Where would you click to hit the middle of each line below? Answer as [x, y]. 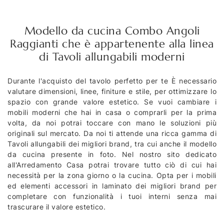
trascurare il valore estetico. [56, 207]
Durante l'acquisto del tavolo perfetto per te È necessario [112, 81]
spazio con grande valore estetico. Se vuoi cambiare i [112, 102]
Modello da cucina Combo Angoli [112, 31]
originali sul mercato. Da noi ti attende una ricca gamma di [112, 133]
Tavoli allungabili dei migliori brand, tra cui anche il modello [112, 144]
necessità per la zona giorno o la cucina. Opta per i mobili [112, 175]
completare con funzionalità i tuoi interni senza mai [112, 196]
